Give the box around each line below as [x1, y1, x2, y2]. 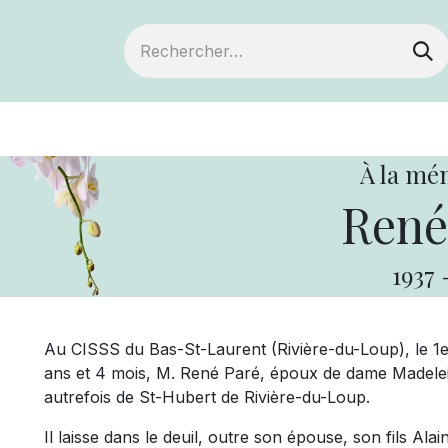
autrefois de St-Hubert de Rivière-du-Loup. [44, 387, 370, 407]
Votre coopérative [266, 117, 438, 141]
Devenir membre [73, 117, 235, 141]
